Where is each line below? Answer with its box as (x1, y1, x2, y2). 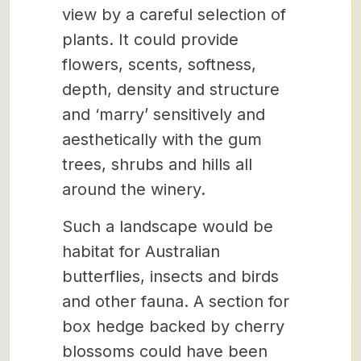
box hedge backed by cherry (62, 317, 284, 336)
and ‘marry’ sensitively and (62, 105, 265, 124)
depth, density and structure (62, 80, 280, 99)
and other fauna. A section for (62, 292, 289, 311)
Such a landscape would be (62, 217, 273, 236)
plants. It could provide (62, 30, 239, 49)
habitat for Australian (62, 242, 220, 261)
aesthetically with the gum (62, 130, 262, 149)
